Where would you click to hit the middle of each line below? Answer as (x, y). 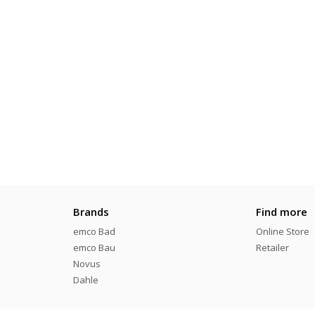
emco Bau (94, 247)
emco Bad (94, 231)
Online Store (283, 231)
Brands (91, 211)
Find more (282, 211)
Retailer (273, 247)
